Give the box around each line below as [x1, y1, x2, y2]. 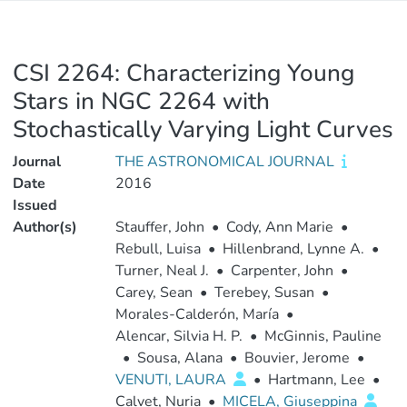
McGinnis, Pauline [263, 326, 382, 346]
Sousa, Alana [136, 348, 223, 368]
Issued [13, 195, 57, 215]
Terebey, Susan [213, 283, 314, 303]
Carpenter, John [230, 261, 333, 281]
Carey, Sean [114, 283, 193, 303]
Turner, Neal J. [114, 261, 209, 281]
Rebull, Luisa [114, 239, 201, 259]
